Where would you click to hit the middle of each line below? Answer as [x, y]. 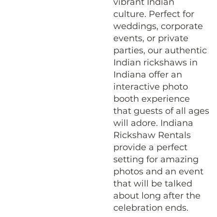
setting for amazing [156, 159]
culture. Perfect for [154, 14]
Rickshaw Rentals [152, 135]
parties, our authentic [160, 50]
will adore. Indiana [153, 123]
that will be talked [153, 183]
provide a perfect [150, 147]
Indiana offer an [147, 74]
